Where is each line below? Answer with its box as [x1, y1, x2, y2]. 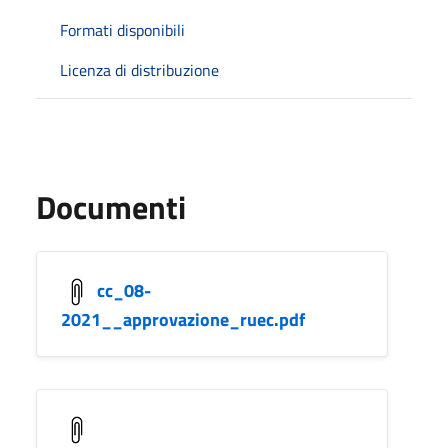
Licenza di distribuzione [60, 57, 219, 82]
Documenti [36, 182, 186, 231]
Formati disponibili [60, 17, 185, 42]
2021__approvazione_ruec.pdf [61, 305, 305, 333]
